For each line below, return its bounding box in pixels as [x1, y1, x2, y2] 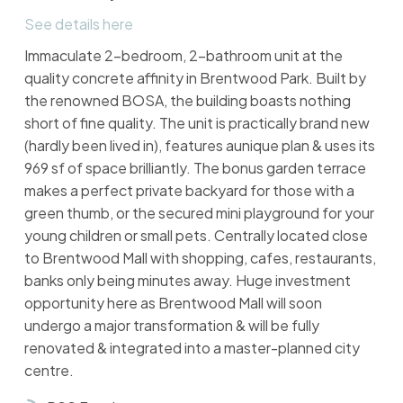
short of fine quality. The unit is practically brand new [23, 113, 370, 133]
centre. [23, 361, 74, 381]
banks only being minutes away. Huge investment [23, 271, 351, 291]
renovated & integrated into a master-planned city [23, 338, 360, 358]
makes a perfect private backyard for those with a [23, 181, 354, 201]
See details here [23, 14, 133, 34]
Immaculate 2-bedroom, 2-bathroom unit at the [23, 46, 343, 66]
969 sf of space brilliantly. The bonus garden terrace [23, 158, 366, 178]
